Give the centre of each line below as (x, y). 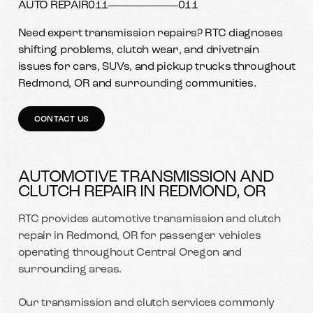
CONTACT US (61, 119)
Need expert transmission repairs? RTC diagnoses (150, 34)
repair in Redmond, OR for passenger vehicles (139, 236)
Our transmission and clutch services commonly (146, 303)
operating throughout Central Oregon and (130, 253)
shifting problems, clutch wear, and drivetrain (138, 50)
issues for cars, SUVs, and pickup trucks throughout (156, 67)
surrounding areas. (70, 269)
